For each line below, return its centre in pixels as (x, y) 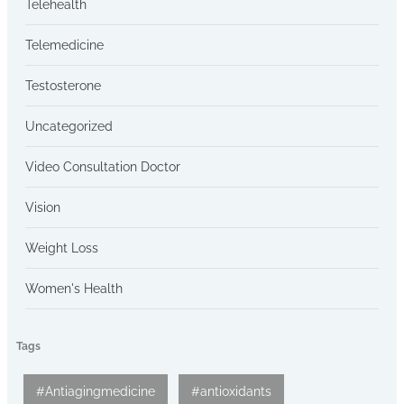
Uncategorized (69, 126)
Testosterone (63, 85)
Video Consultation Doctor (103, 166)
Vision (43, 207)
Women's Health (74, 288)
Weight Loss (62, 248)
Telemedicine (64, 45)
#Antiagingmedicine (96, 392)
